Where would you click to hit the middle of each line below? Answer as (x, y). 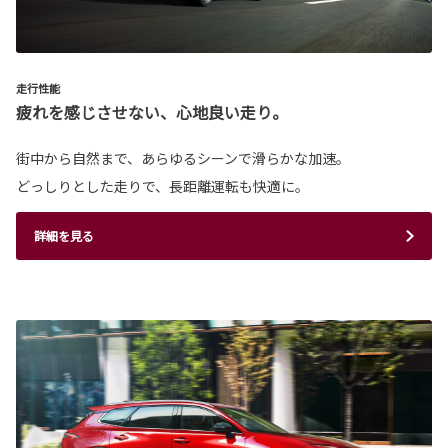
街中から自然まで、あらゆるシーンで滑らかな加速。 (183, 158)
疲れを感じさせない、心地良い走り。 (152, 112)
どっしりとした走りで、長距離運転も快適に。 (162, 186)
